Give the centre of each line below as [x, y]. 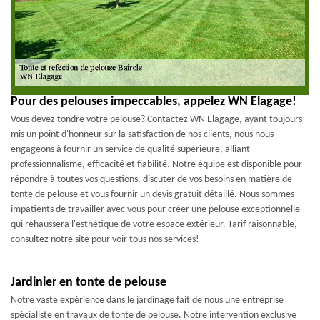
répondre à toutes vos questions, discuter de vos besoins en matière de [151, 179]
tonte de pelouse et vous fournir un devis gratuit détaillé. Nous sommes [152, 194]
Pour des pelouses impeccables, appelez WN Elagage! [154, 101]
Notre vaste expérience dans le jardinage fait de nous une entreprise [147, 300]
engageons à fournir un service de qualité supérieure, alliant [130, 149]
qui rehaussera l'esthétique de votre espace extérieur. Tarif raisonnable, [154, 224]
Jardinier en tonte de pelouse [89, 282]
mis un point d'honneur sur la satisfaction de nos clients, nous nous [142, 134]
